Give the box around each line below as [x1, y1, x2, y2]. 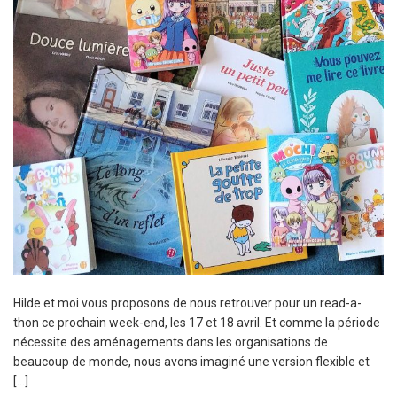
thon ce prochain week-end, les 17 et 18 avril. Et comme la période [13, 315, 380, 330]
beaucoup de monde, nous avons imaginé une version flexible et [13, 354, 370, 369]
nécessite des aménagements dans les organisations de [13, 334, 328, 349]
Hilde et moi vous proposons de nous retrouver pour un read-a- [13, 295, 362, 310]
